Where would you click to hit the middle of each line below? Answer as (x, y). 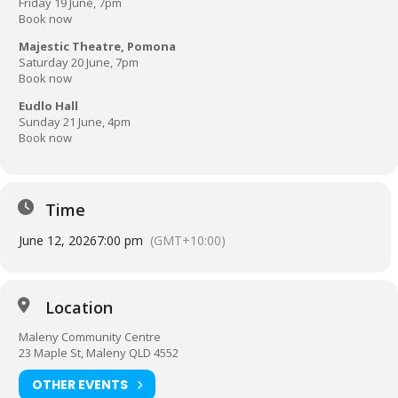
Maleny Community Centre (90, 336)
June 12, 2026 (58, 240)
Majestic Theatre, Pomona (97, 46)
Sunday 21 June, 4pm (75, 121)
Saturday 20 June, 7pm (79, 62)
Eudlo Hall (48, 105)
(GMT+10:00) (188, 240)
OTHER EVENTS (80, 385)
